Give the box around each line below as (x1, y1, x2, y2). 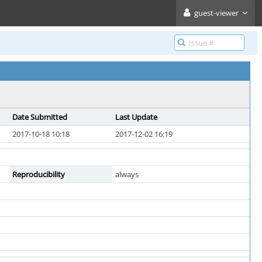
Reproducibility (12, 169, 65, 180)
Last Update (115, 112, 157, 122)
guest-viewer (194, 8, 239, 18)
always (115, 169, 139, 180)
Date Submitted (12, 112, 67, 122)
